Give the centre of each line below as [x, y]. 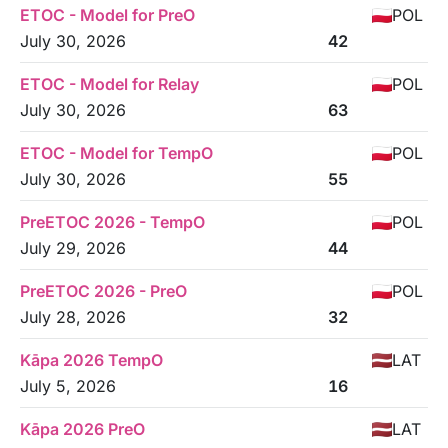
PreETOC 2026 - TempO [112, 222]
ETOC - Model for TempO [116, 153]
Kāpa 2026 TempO [91, 360]
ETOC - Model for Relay [109, 84]
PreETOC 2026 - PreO [103, 291]
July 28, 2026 [73, 317]
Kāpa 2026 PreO [82, 429]
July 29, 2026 [73, 248]
